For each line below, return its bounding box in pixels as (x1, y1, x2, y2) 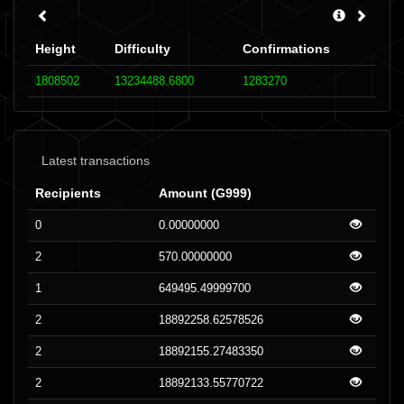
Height (35, 41, 76, 56)
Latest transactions (41, 153, 150, 168)
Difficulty (115, 41, 170, 56)
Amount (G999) (159, 186, 252, 200)
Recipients (35, 186, 101, 200)
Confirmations (243, 41, 330, 56)
